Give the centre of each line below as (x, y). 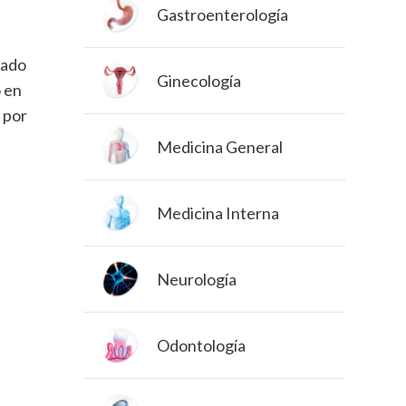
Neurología (196, 279)
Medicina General (219, 146)
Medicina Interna (217, 213)
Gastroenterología (222, 14)
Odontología (201, 345)
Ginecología (198, 80)
